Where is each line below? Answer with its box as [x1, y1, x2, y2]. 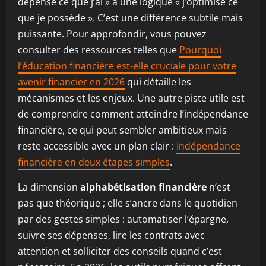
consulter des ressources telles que [18, 43, 179, 56]
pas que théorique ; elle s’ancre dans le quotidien [18, 197, 237, 210]
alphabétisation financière [80, 180, 207, 194]
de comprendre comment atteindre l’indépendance [18, 107, 248, 121]
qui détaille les [125, 75, 191, 88]
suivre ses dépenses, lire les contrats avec [18, 229, 205, 242]
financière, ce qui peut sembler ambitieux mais [18, 123, 227, 137]
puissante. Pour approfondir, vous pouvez [18, 27, 207, 40]
